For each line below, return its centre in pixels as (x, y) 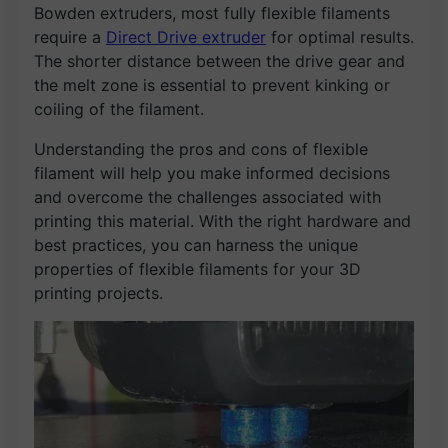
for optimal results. (340, 36)
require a (70, 36)
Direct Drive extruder (186, 36)
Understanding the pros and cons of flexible (201, 148)
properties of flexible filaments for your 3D (197, 268)
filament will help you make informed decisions (212, 172)
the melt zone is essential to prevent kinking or (212, 84)
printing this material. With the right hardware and (222, 220)
